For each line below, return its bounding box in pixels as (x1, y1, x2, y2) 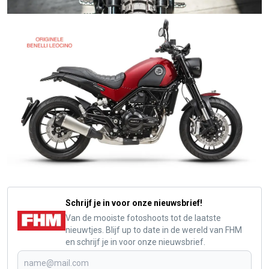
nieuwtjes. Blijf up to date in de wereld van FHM (65, 225, 242, 235)
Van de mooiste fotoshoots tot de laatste (65, 213, 221, 223)
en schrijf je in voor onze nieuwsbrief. (65, 237, 205, 247)
